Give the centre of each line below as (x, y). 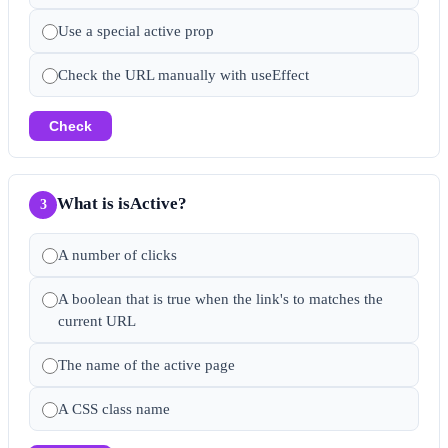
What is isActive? (122, 203)
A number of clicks (117, 254)
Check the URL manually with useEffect (183, 74)
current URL (97, 320)
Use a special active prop (136, 30)
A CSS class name (114, 408)
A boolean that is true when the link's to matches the (220, 298)
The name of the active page (146, 364)
